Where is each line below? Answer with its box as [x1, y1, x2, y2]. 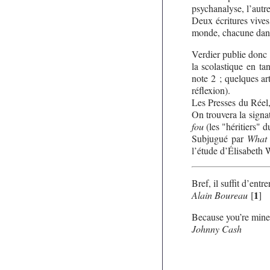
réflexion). [191, 84, 230, 97]
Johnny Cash [191, 222, 242, 236]
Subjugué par [191, 132, 247, 145]
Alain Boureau [191, 189, 248, 202]
